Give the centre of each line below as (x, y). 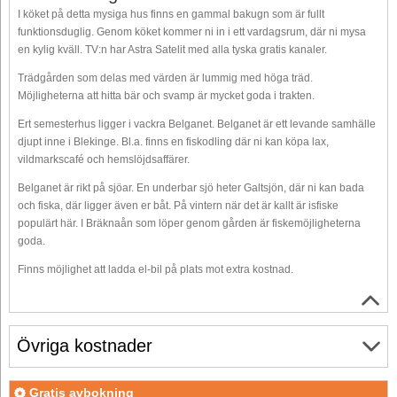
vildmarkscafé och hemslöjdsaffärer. (104, 159)
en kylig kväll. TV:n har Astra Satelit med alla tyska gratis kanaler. (172, 49)
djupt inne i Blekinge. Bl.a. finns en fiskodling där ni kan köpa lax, (173, 141)
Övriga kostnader (85, 346)
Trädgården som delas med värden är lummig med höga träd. (165, 78)
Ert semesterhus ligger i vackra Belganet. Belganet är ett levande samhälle (197, 124)
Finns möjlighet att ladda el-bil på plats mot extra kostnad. (156, 269)
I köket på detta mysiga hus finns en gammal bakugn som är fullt (171, 14)
